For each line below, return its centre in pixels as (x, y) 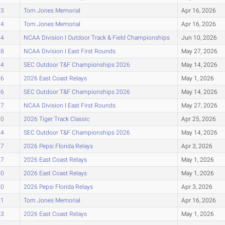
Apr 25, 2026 (198, 119)
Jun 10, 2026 (199, 37)
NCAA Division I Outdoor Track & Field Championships (96, 37)
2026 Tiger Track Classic (56, 119)
